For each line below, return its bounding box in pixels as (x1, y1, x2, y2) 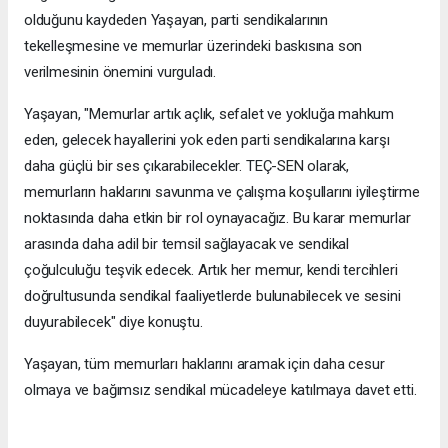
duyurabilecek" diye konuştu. (24, 313, 207, 332)
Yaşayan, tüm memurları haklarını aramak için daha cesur (24, 355, 385, 374)
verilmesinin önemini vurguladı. (24, 63, 217, 82)
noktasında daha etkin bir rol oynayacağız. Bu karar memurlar (24, 209, 411, 228)
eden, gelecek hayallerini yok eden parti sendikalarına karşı (24, 131, 390, 150)
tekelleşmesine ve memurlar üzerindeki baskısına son (24, 37, 363, 56)
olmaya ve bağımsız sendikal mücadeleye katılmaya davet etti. (24, 381, 417, 400)
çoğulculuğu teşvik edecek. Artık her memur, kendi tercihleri (24, 261, 398, 280)
